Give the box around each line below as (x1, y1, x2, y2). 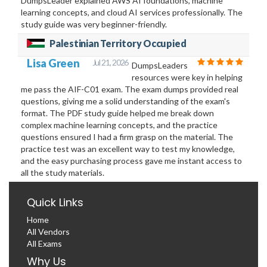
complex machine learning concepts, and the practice (21, 119, 218, 130)
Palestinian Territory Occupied (49, 37, 187, 49)
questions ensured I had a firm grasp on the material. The (21, 131, 233, 142)
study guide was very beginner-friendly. (21, 18, 167, 29)
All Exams (27, 238, 62, 249)
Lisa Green (27, 56, 80, 70)
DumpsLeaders (132, 60, 188, 70)
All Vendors (27, 226, 70, 237)
